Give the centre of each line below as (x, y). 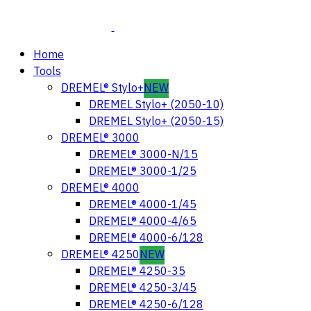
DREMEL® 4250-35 (137, 272)
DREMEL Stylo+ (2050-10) (156, 105)
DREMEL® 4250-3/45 (143, 288)
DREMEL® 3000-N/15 (143, 155)
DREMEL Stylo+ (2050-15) (156, 122)
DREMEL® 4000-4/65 (143, 222)
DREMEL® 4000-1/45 (143, 205)
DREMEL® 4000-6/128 (146, 238)
